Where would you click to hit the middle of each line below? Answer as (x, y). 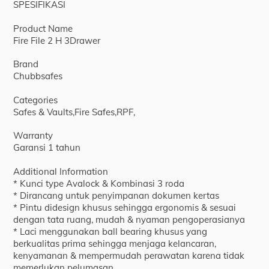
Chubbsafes (38, 76)
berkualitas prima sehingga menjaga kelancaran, (115, 243)
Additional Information (61, 171)
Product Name (43, 28)
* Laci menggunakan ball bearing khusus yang (110, 231)
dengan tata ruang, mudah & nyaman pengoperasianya (129, 219)
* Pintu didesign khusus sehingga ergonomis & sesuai (125, 207)
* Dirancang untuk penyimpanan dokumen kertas (116, 195)
